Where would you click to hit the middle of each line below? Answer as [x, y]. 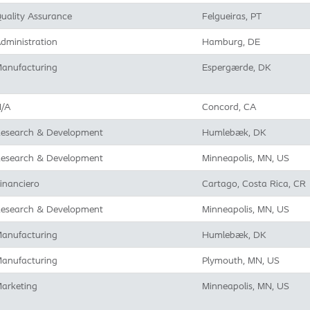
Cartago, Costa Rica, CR [254, 183]
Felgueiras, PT [232, 16]
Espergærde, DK [237, 67]
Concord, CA [229, 107]
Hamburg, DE [231, 42]
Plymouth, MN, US [241, 260]
